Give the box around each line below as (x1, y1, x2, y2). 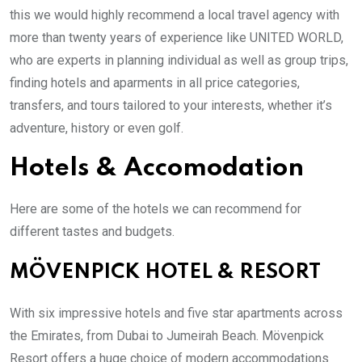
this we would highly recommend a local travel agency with (10, 6, 339, 23)
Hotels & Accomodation (10, 155, 304, 181)
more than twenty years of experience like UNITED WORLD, (10, 29, 343, 45)
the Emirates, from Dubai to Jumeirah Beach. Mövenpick (10, 327, 324, 343)
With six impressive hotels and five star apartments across (10, 305, 343, 321)
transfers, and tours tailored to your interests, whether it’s (10, 97, 332, 113)
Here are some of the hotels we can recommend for (10, 200, 301, 217)
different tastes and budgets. (10, 223, 175, 239)
